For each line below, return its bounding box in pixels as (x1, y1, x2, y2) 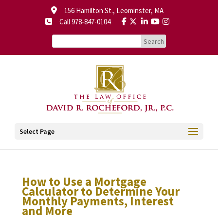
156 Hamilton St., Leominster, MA (57, 6, 163, 15)
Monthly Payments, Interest (21, 193, 174, 209)
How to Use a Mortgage (21, 174, 146, 189)
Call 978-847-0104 (54, 17, 110, 26)
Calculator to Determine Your (21, 183, 180, 199)
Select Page (19, 127, 54, 136)
